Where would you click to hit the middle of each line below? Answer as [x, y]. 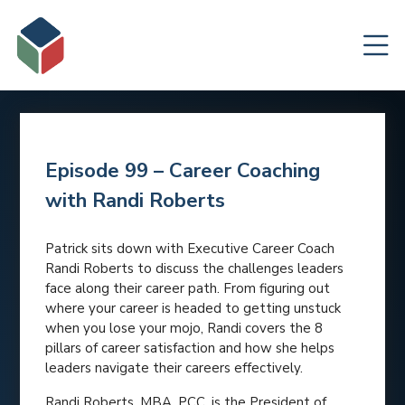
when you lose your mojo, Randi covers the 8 [184, 328]
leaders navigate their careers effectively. [174, 368]
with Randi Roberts [136, 201]
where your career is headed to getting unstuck [193, 308]
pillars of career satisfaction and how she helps [190, 348]
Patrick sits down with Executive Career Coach [190, 249]
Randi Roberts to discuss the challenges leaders [195, 268]
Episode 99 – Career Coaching [183, 171]
